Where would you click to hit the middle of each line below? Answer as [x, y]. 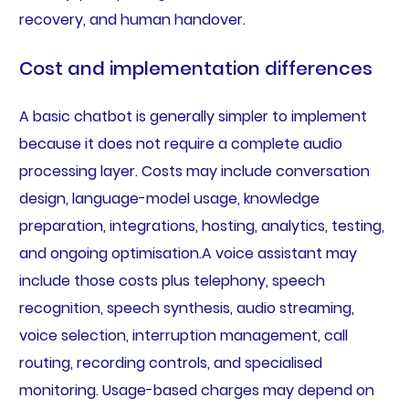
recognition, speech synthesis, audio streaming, [186, 309]
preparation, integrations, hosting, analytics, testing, [201, 226]
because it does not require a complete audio [180, 144]
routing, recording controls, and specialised [170, 363]
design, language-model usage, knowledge [169, 199]
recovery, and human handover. [132, 20]
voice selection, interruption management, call [183, 336]
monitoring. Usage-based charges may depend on [196, 391]
